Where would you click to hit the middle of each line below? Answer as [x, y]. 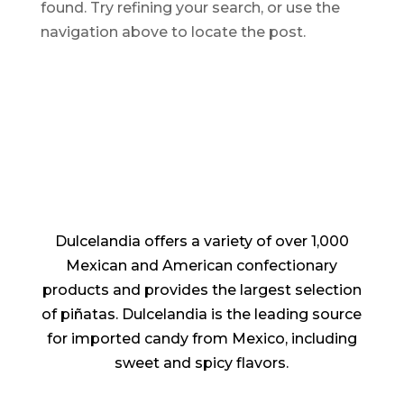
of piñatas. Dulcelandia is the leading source [202, 314]
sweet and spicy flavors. [202, 363]
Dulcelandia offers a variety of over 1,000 [202, 241]
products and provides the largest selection [202, 290]
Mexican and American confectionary [202, 266]
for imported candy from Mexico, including [202, 339]
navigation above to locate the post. [173, 32]
